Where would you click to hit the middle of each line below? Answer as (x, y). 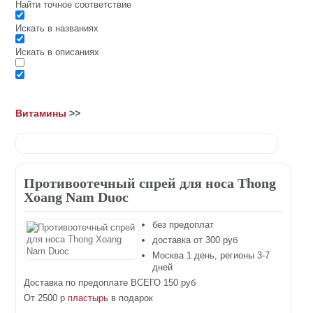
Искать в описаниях (58, 52)
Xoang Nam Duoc (77, 197)
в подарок (131, 298)
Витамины (41, 114)
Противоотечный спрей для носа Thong (150, 183)
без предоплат (183, 225)
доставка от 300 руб (195, 240)
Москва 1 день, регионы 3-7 (211, 256)
